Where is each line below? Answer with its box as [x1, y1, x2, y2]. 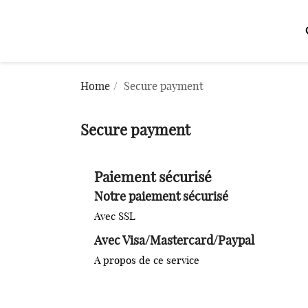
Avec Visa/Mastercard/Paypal [94, 235, 254, 247]
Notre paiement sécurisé [94, 191, 228, 203]
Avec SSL [94, 212, 135, 222]
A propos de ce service [94, 256, 199, 266]
